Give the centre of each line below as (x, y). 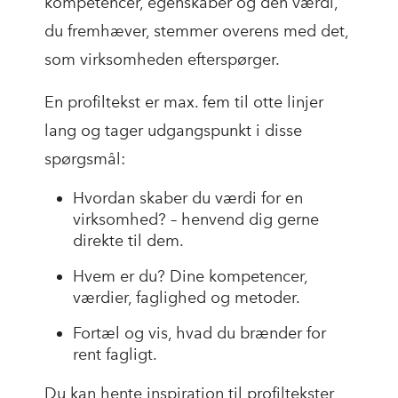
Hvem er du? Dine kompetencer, (190, 277)
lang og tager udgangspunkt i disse (173, 131)
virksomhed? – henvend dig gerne (196, 220)
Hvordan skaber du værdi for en (188, 199)
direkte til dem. (128, 241)
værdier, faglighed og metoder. (187, 298)
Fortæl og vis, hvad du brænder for (199, 334)
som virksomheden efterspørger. (162, 60)
